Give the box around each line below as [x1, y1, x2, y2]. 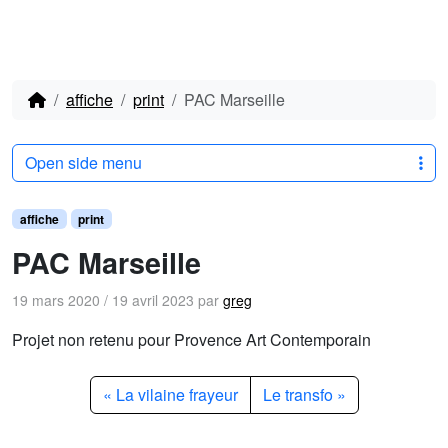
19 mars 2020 [12, 290, 100, 310]
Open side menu [25, 151, 142, 174]
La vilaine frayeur [115, 383, 238, 406]
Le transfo [262, 383, 333, 406]
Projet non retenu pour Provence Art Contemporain [12, 328, 371, 351]
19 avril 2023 [112, 290, 194, 310]
